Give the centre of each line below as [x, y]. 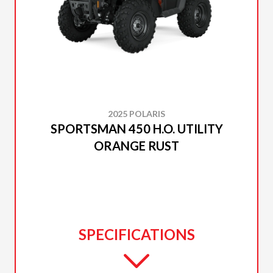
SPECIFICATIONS [136, 234]
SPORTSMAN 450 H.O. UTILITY [136, 129]
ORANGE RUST [136, 146]
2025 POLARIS [136, 114]
